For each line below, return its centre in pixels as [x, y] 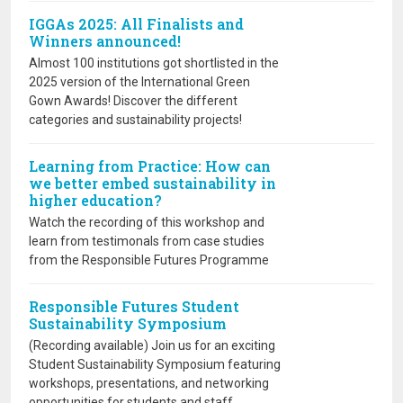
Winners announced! [105, 41]
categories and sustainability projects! [135, 120]
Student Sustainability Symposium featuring [155, 364]
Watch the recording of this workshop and [147, 222]
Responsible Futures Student [134, 306]
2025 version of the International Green [139, 82]
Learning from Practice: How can [150, 166]
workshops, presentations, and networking [149, 383]
